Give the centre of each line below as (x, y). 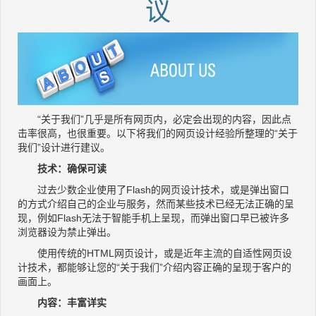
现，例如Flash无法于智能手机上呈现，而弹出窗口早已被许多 (153, 218)
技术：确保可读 (62, 169)
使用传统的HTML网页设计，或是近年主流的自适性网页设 (155, 254)
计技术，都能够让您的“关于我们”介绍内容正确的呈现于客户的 (154, 268)
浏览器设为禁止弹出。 (67, 232)
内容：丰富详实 (62, 303)
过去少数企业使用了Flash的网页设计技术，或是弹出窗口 (153, 190)
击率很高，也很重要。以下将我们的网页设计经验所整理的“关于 (158, 134)
